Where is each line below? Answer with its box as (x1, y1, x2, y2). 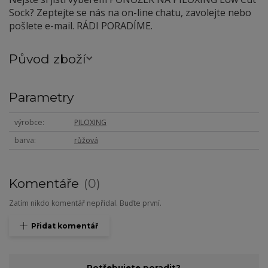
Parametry (9, 90, 74, 105)
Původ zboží (9, 51, 86, 66)
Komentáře (9, 176, 83, 191)
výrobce (14, 117, 42, 127)
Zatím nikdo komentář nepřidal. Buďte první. (9, 198, 162, 209)
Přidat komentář (31, 221, 99, 231)
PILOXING (74, 117, 106, 127)
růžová (74, 135, 98, 146)
